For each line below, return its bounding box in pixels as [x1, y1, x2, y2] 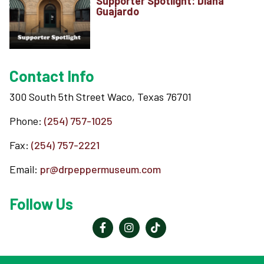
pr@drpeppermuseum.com [40, 162, 161, 176]
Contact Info [9, 66, 94, 85]
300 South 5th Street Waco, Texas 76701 [9, 90, 192, 103]
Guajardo [96, 5, 140, 18]
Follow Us [9, 194, 73, 213]
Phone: [9, 114, 44, 127]
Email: [9, 162, 40, 176]
